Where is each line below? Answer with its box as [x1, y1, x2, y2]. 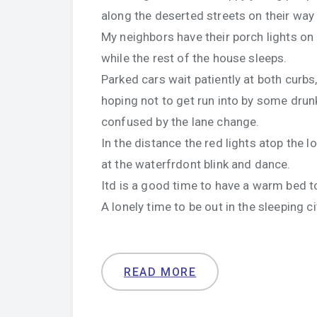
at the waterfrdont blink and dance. [101, 157, 291, 171]
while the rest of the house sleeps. [101, 51, 287, 65]
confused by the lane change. [101, 115, 260, 129]
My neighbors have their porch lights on [101, 30, 314, 44]
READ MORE [124, 265, 197, 279]
